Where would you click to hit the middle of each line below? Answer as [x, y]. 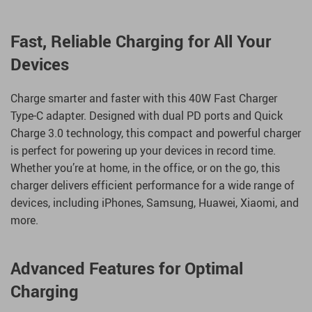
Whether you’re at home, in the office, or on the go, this [145, 168]
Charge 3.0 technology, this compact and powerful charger [156, 133]
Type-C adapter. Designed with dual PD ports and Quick [147, 116]
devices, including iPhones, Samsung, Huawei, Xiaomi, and [155, 203]
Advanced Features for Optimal [127, 268]
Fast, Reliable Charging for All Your [141, 41]
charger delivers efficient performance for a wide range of [153, 186]
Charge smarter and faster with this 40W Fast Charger [144, 99]
